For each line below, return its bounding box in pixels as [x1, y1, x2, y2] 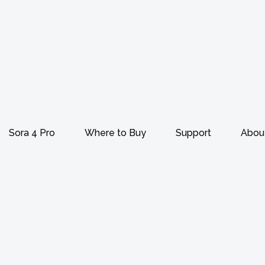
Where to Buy [84, 127, 146, 138]
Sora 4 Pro [8, 127, 55, 138]
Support [175, 127, 211, 138]
